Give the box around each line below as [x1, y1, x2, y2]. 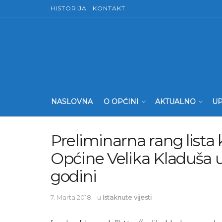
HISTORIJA [51, 4, 87, 12]
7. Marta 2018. [51, 193, 93, 201]
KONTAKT [93, 4, 125, 12]
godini [51, 166, 97, 186]
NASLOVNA [51, 97, 93, 106]
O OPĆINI [104, 97, 139, 106]
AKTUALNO [155, 97, 196, 106]
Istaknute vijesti [103, 193, 152, 201]
